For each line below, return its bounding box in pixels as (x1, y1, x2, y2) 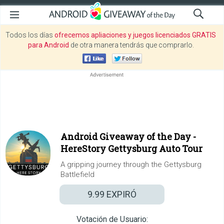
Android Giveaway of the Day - (60, 130, 196, 142)
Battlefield (60, 170, 94, 179)
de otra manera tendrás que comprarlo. (68, 41, 194, 49)
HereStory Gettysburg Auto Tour (60, 142, 202, 154)
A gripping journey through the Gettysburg (60, 160, 201, 169)
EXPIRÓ (104, 189, 136, 199)
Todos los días (5, 31, 54, 39)
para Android (27, 41, 69, 49)
